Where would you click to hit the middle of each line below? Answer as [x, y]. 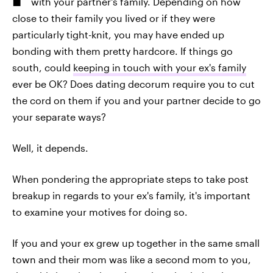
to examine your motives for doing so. [100, 212]
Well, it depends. [50, 148]
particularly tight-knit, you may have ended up [118, 34]
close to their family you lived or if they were [114, 18]
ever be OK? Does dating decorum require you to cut [133, 84]
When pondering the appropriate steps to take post [130, 179]
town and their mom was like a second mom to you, [132, 259]
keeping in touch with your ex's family [160, 67]
